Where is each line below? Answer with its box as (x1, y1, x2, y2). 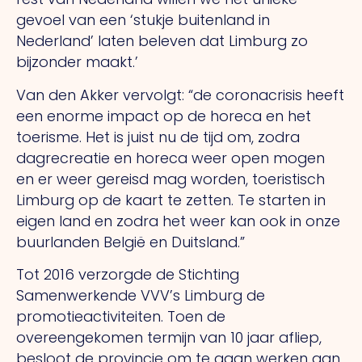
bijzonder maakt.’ (16, 52, 138, 73)
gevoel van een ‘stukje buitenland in (16, 10, 270, 31)
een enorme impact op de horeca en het (16, 105, 311, 126)
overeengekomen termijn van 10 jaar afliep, (16, 327, 322, 348)
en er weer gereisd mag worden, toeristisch (16, 168, 325, 189)
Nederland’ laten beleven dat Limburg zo (16, 31, 308, 52)
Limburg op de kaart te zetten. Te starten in (16, 189, 326, 210)
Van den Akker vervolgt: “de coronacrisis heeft (16, 84, 344, 105)
